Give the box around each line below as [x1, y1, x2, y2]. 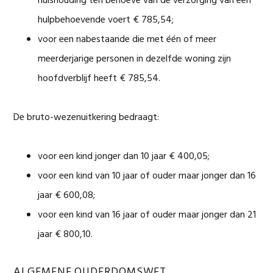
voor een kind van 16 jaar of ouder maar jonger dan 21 [38, 207, 257, 223]
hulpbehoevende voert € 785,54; [38, 12, 174, 28]
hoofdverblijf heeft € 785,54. [38, 71, 161, 87]
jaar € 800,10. [38, 227, 93, 243]
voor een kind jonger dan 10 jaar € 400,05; [38, 149, 210, 165]
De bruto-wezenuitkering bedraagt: [13, 110, 160, 126]
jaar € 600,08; [38, 188, 96, 204]
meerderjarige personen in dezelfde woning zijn [38, 51, 232, 67]
